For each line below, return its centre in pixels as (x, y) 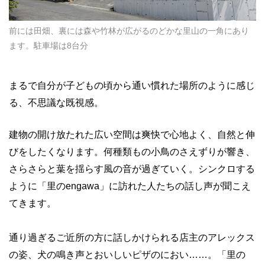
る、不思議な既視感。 (56, 103)
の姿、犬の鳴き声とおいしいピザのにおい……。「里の (127, 255)
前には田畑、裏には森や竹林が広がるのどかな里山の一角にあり (129, 30)
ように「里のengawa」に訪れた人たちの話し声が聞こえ (130, 186)
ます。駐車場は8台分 (49, 45)
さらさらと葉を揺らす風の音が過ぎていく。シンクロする (132, 169)
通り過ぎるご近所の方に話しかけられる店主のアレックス (132, 237)
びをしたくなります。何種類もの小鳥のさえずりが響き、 (132, 152)
